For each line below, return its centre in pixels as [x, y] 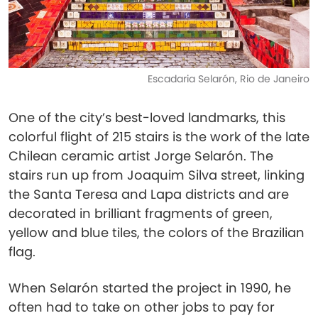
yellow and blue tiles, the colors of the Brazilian [157, 232]
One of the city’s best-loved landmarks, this [147, 117]
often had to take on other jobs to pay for [142, 307]
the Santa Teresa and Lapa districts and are [149, 194]
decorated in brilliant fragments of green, [141, 213]
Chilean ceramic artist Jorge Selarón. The [141, 156]
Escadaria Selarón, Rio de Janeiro [229, 79]
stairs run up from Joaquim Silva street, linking [157, 175]
